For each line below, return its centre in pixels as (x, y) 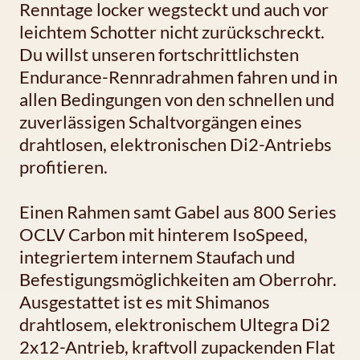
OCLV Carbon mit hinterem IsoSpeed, (164, 235)
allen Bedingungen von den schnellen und (177, 100)
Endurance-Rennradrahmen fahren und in (178, 77)
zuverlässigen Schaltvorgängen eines (161, 122)
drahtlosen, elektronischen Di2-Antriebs (176, 145)
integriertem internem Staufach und (157, 257)
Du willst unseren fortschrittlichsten (159, 55)
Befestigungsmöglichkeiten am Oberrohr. (178, 280)
